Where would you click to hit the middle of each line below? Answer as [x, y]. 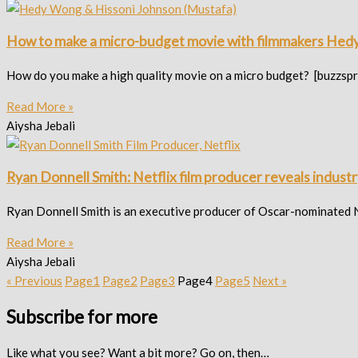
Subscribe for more [82, 316]
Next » [270, 280]
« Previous [34, 280]
